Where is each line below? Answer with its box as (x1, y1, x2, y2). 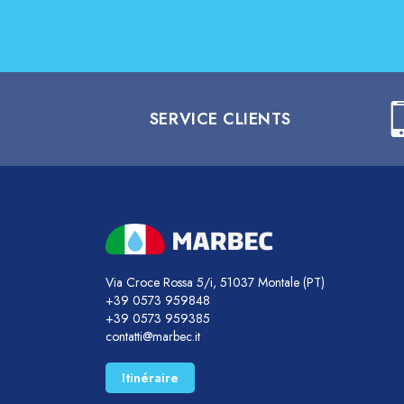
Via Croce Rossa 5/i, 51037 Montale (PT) (106, 272, 325, 291)
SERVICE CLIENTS (149, 106, 292, 131)
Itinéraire (122, 369, 179, 388)
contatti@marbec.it (106, 326, 200, 345)
